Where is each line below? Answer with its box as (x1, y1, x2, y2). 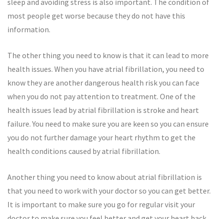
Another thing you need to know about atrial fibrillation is (7, 172, 202, 182)
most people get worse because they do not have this (7, 11, 185, 21)
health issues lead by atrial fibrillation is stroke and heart (7, 105, 199, 115)
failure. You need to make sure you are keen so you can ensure (7, 119, 209, 129)
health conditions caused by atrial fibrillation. (7, 146, 160, 156)
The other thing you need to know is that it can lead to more (7, 50, 209, 60)
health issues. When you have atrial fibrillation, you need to (7, 64, 204, 74)
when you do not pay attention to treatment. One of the (7, 91, 196, 101)
